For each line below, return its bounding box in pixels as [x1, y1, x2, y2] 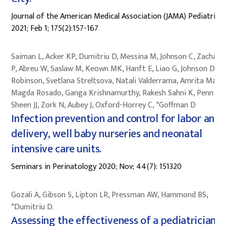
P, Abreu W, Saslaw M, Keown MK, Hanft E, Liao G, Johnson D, [11, 62, 216, 76]
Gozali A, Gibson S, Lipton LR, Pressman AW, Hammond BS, [11, 188, 208, 202]
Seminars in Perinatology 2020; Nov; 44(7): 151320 [11, 159, 182, 174]
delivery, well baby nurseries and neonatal [11, 124, 202, 143]
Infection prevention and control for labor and [11, 109, 220, 128]
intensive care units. [11, 139, 102, 158]
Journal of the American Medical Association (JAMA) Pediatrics [11, 9, 223, 23]
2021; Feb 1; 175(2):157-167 [11, 21, 99, 35]
